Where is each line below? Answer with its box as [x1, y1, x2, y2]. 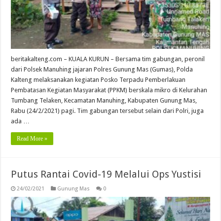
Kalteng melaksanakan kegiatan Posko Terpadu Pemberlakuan [11, 75, 186, 83]
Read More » [17, 135, 48, 142]
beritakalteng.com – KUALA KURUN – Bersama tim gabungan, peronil [11, 55, 205, 63]
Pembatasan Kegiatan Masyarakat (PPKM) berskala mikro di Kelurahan [11, 86, 208, 94]
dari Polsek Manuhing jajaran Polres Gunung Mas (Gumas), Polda [11, 65, 193, 73]
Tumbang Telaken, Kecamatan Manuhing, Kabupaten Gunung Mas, [11, 96, 197, 104]
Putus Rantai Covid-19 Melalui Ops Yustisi [11, 168, 202, 180]
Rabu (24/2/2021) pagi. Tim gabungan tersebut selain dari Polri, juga [11, 107, 204, 114]
